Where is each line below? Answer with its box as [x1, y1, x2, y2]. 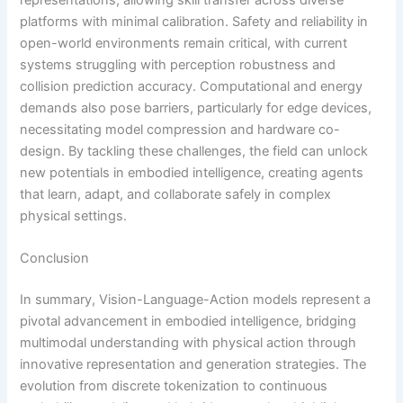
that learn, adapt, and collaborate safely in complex [20, 185, 332, 202]
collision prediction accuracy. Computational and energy [20, 77, 363, 94]
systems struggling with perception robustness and [20, 56, 336, 73]
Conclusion [20, 250, 90, 267]
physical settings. [20, 207, 128, 224]
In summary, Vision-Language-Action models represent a [20, 291, 372, 309]
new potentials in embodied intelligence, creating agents [20, 164, 364, 181]
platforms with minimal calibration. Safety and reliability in [20, 13, 369, 30]
